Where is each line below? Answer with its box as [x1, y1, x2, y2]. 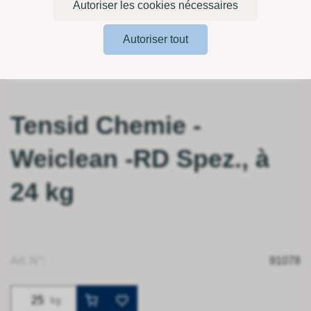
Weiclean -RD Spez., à [10, 144, 269, 173]
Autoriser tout [123, 33, 188, 45]
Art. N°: [10, 254, 45, 267]
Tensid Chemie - [10, 110, 201, 140]
